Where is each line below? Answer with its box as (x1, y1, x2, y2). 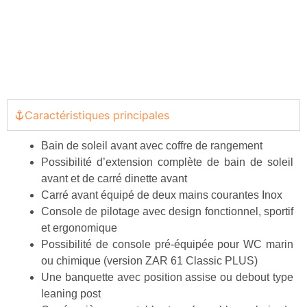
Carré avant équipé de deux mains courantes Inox (41, 189, 282, 201)
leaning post (41, 288, 101, 299)
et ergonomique (41, 222, 117, 234)
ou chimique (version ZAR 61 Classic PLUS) (41, 255, 258, 267)
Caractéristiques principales (25, 108, 169, 122)
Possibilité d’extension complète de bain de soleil (41, 156, 293, 168)
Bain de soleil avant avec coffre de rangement (41, 140, 262, 151)
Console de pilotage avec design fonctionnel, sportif (41, 206, 293, 217)
